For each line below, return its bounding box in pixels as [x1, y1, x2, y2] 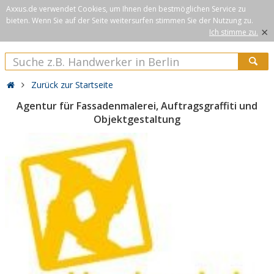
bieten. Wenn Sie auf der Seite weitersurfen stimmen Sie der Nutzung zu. [6, 15, 253, 26]
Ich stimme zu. [209, 27, 258, 37]
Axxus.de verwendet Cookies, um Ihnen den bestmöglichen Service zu [6, 4, 246, 14]
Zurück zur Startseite [31, 79, 114, 91]
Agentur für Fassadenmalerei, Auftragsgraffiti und [17, 99, 257, 113]
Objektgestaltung [94, 113, 180, 126]
